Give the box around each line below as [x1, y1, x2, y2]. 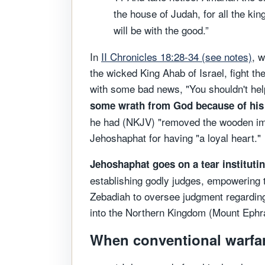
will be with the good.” [114, 22, 209, 37]
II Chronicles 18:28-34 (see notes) [101, 49, 252, 64]
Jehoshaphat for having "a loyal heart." [90, 130, 261, 145]
